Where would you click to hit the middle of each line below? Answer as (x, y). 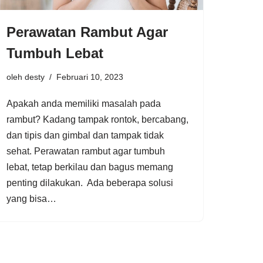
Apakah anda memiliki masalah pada (84, 104)
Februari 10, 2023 (90, 77)
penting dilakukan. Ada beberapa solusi (90, 183)
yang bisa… (33, 199)
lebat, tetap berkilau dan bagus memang (90, 167)
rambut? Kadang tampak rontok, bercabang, (97, 120)
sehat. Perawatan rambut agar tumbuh (86, 151)
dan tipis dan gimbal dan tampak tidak (85, 136)
